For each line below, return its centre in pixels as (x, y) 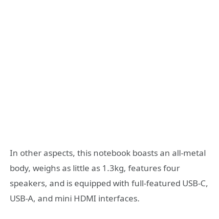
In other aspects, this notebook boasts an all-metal (108, 153)
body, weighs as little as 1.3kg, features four (95, 168)
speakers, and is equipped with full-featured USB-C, (109, 183)
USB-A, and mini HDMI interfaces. (75, 198)
